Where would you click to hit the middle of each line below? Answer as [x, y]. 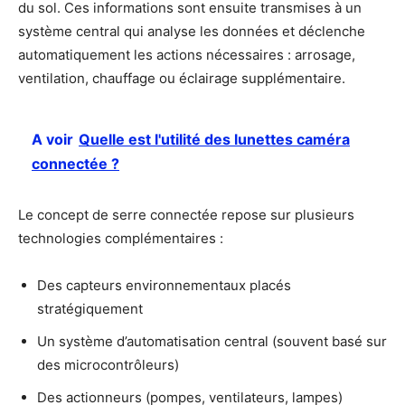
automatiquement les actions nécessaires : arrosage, [187, 54]
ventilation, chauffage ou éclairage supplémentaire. [182, 78]
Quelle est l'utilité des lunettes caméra [214, 139]
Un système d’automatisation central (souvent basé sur [212, 341]
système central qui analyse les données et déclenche [192, 31]
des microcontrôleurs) [108, 364]
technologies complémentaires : [121, 238]
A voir [52, 139]
